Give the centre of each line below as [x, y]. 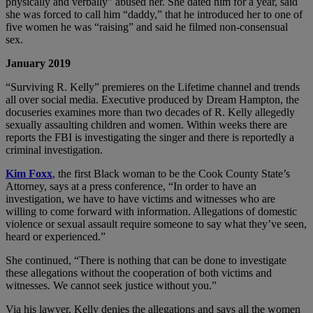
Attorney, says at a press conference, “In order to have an [131, 186]
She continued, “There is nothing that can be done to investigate [146, 260]
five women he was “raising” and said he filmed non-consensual [147, 27]
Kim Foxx [29, 173]
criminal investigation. [54, 150]
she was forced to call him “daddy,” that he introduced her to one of [154, 14]
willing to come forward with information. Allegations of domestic [151, 211]
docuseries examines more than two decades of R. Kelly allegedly [150, 112]
